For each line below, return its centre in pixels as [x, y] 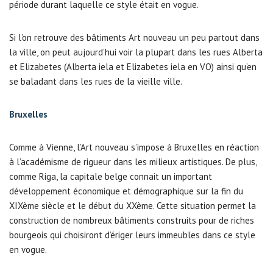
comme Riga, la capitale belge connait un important [111, 176]
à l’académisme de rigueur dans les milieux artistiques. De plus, [133, 162]
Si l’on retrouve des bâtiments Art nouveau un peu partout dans [134, 37]
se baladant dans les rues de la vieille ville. [96, 81]
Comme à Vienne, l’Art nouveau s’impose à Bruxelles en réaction [134, 147]
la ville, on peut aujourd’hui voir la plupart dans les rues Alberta [136, 52]
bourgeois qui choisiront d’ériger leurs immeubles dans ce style [132, 235]
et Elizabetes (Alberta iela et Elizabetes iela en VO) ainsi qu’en [133, 67]
